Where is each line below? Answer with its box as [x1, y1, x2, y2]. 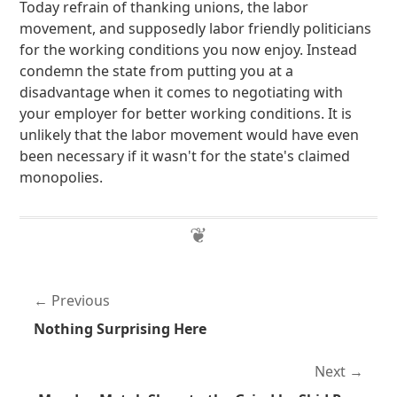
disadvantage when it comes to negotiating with [19, 82, 344, 102]
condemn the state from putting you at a [19, 61, 294, 81]
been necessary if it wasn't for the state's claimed [19, 146, 351, 166]
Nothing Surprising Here [34, 319, 207, 339]
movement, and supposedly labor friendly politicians [19, 19, 372, 38]
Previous [51, 291, 111, 310]
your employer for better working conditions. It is [19, 104, 353, 123]
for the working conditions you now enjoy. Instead [19, 40, 358, 59]
